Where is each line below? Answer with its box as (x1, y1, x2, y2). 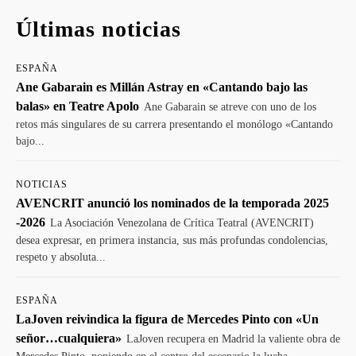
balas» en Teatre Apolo (16, 99, 139, 113)
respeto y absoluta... (16, 251, 106, 263)
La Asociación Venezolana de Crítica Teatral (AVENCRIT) (50, 217, 314, 229)
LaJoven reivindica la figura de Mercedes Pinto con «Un (16, 312, 319, 326)
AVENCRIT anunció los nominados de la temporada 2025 (16, 196, 329, 210)
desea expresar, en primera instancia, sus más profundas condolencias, (16, 234, 328, 246)
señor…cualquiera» (16, 331, 122, 345)
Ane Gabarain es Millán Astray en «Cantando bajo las (16, 80, 308, 94)
